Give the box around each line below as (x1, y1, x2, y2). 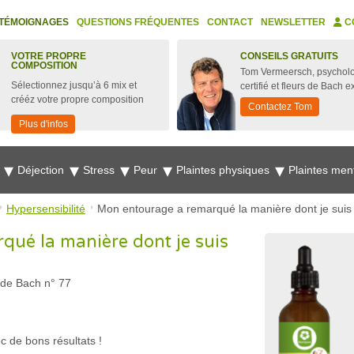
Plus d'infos (19, 119, 68, 130)
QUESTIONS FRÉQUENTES (77, 17, 199, 28)
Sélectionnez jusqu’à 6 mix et (11, 80, 137, 91)
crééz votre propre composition (11, 94, 144, 105)
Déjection (17, 164, 67, 176)
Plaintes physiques (176, 164, 273, 176)
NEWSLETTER (261, 17, 326, 28)
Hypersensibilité (6, 202, 85, 215)
